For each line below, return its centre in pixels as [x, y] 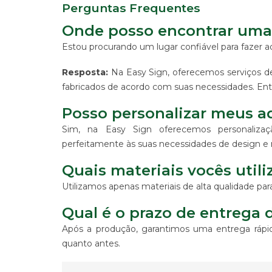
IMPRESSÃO [41, 188]
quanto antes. [91, 243]
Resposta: [85, 72]
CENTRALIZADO [71, 95]
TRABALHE [39, 258]
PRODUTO [59, 147]
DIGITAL [54, 124]
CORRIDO [57, 72]
